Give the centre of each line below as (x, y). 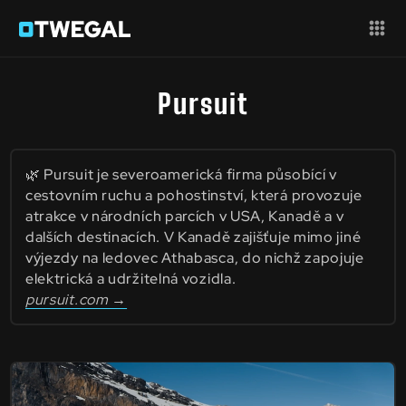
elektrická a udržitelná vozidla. (130, 278)
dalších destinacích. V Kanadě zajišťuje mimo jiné (193, 237)
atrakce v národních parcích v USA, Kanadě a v (184, 216)
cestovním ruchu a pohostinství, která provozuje (193, 195)
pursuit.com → (76, 299)
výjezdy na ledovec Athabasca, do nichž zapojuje (194, 257)
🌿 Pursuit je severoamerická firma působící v (181, 174)
